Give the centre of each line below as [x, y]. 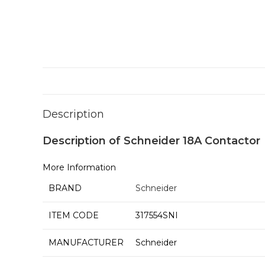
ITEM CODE [74, 215]
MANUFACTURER [86, 243]
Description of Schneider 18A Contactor [151, 141]
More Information [79, 167]
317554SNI [157, 215]
